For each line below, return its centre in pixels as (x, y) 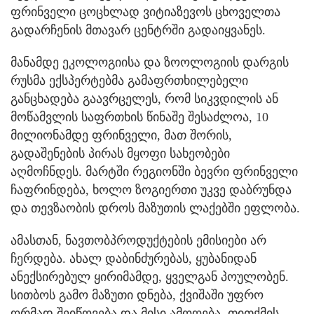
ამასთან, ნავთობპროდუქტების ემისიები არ (138, 241)
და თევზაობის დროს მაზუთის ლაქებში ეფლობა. (155, 209)
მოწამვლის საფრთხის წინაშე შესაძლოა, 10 (139, 117)
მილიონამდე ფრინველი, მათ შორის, (121, 136)
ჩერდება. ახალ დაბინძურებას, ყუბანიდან (134, 259)
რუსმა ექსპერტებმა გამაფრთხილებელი (129, 81)
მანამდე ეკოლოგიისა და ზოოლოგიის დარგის (150, 63)
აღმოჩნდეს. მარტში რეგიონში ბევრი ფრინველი (154, 172)
